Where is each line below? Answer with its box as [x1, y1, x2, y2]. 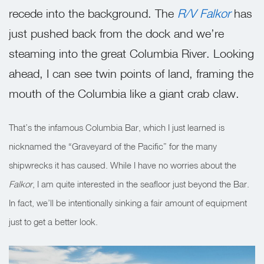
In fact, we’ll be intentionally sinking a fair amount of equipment [9, 197, 247, 209]
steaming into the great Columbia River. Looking [9, 46, 254, 61]
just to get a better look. [9, 216, 98, 227]
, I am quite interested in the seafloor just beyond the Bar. [32, 179, 249, 190]
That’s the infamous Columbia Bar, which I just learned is [9, 122, 225, 133]
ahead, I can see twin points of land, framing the [9, 66, 253, 81]
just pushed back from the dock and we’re [9, 26, 224, 41]
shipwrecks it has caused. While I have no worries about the [9, 160, 236, 171]
